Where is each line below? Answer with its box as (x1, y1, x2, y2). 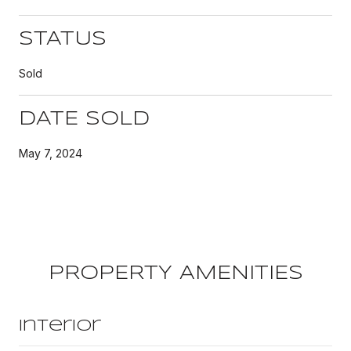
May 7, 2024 (19, 146, 82, 160)
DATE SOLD (19, 110, 150, 128)
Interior (19, 318, 101, 334)
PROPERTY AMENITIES (48, 264, 303, 283)
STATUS (19, 30, 107, 49)
